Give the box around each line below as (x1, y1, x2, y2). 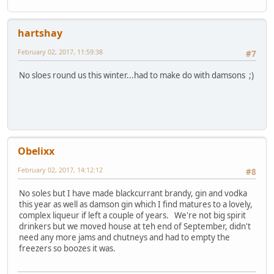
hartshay (18, 26, 62, 40)
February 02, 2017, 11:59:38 (18, 47, 103, 57)
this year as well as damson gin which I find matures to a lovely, (19, 198, 253, 210)
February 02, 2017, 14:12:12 (18, 165, 103, 175)
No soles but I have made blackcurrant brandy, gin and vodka (19, 187, 247, 199)
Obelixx (18, 144, 54, 158)
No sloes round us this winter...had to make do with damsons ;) (19, 69, 254, 81)
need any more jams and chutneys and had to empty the (19, 231, 230, 243)
